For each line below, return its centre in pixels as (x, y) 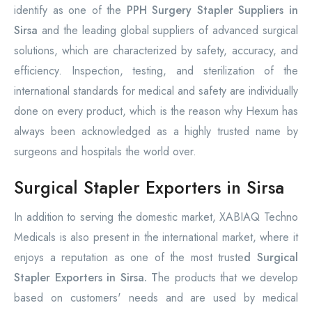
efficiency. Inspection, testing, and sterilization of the (156, 71)
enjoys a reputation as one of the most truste (129, 258)
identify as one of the (70, 10)
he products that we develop (228, 278)
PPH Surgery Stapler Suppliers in (212, 10)
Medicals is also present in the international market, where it (156, 237)
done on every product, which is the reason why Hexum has (156, 111)
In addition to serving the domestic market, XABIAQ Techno (156, 217)
